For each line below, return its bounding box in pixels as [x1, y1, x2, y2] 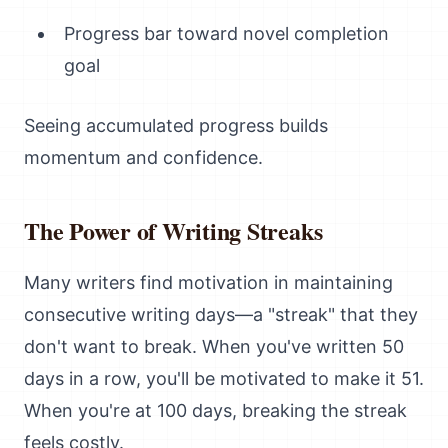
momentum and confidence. [24, 147, 263, 168]
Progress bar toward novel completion [64, 23, 389, 44]
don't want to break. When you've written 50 [24, 336, 404, 357]
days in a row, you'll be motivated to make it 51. [24, 368, 424, 389]
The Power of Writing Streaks [24, 213, 323, 248]
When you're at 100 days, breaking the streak [24, 400, 407, 421]
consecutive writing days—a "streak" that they [24, 304, 418, 325]
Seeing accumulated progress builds [24, 115, 328, 136]
